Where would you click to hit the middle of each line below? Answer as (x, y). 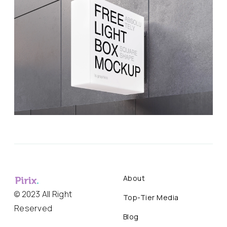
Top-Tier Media (151, 197)
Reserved (33, 208)
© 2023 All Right (43, 194)
